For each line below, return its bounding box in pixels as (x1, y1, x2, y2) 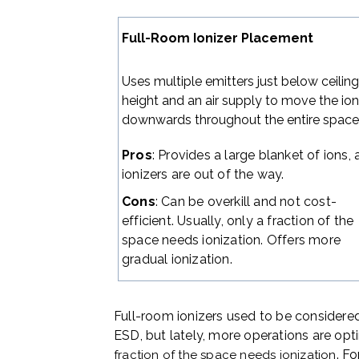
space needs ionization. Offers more (122, 232, 341, 248)
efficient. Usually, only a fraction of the (122, 213, 354, 229)
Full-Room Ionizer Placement (122, 30, 314, 46)
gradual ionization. (122, 252, 232, 268)
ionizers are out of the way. (122, 167, 284, 183)
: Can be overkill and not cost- (155, 194, 337, 210)
